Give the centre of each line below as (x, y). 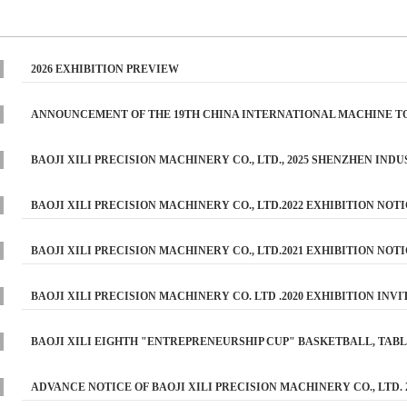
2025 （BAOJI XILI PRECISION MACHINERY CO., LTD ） (179, 133)
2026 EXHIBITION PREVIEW (105, 69)
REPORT (54, 360)
